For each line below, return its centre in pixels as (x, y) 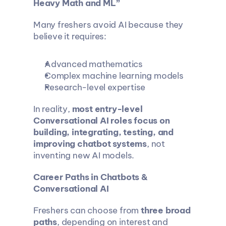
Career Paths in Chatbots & (90, 177)
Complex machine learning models (114, 76)
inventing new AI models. (83, 155)
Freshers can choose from (87, 210)
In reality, (52, 109)
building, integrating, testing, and (103, 132)
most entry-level (107, 109)
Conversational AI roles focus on (101, 121)
